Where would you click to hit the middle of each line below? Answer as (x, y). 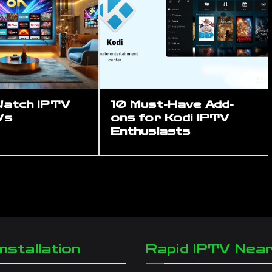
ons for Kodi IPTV (170, 118)
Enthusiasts (150, 131)
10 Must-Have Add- (172, 104)
